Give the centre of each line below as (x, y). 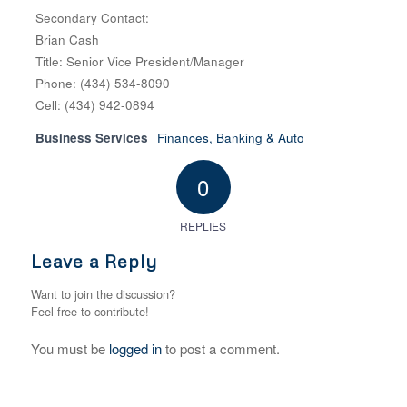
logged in (135, 349)
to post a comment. (220, 349)
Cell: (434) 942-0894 (94, 105)
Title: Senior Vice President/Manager (139, 62)
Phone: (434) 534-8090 (102, 84)
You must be (69, 349)
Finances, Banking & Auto (230, 138)
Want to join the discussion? (103, 294)
